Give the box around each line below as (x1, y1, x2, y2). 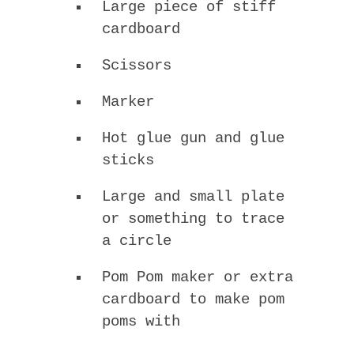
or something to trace (102, 209, 284, 228)
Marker (102, 92, 154, 111)
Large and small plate (102, 187, 284, 205)
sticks (102, 151, 154, 169)
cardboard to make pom (102, 290, 284, 308)
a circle (102, 232, 171, 250)
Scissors (102, 56, 171, 74)
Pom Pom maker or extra (102, 268, 293, 286)
